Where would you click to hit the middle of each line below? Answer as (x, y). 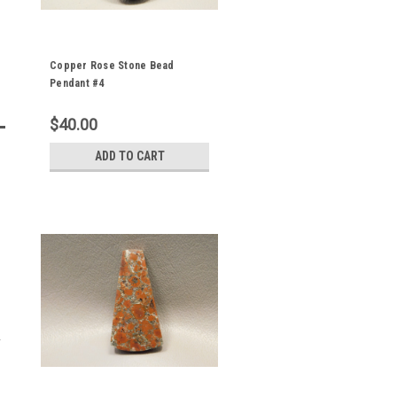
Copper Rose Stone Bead (112, 66)
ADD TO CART (129, 156)
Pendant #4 (77, 83)
